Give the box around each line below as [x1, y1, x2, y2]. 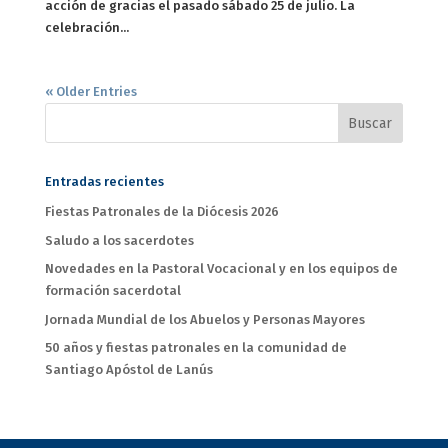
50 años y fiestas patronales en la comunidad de [44, 340, 347, 356]
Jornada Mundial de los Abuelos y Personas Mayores [44, 311, 365, 327]
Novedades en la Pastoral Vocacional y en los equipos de [44, 261, 398, 277]
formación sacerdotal [44, 283, 181, 299]
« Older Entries [44, 84, 137, 100]
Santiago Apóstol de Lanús [44, 362, 213, 378]
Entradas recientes [44, 174, 164, 190]
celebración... [44, 20, 129, 36]
